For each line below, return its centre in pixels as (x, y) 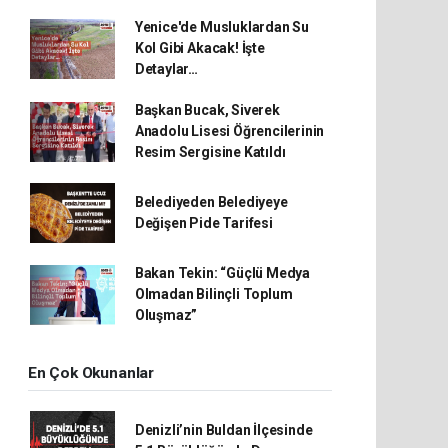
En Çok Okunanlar (91, 373)
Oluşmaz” (166, 315)
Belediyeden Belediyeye (211, 202)
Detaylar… (166, 69)
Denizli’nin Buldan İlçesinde (223, 430)
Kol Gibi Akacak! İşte (199, 48)
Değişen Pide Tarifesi (203, 223)
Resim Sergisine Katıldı (210, 152)
